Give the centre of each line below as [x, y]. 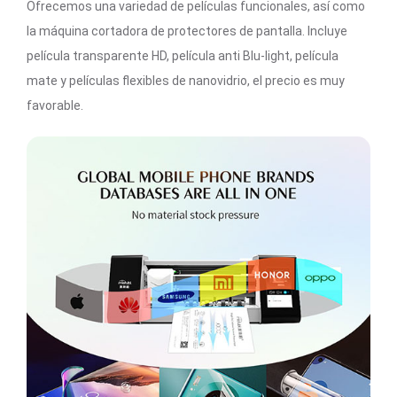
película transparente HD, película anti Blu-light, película [183, 55]
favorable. [55, 105]
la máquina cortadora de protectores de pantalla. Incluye [187, 31]
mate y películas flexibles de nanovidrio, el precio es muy [186, 80]
